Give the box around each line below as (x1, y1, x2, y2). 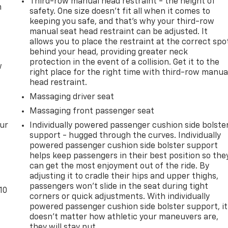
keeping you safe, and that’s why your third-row (30, 17, 215, 26)
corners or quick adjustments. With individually (30, 192, 210, 201)
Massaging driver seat (30, 93, 115, 101)
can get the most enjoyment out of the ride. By (30, 162, 210, 170)
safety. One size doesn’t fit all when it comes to (30, 7, 211, 16)
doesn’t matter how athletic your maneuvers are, (30, 213, 219, 221)
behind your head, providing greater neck (30, 48, 188, 56)
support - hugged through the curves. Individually (30, 131, 221, 140)
